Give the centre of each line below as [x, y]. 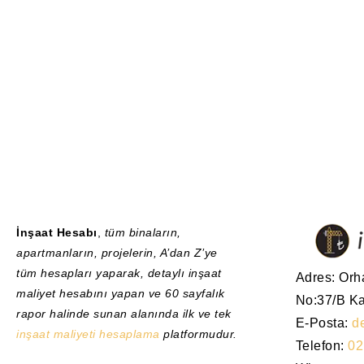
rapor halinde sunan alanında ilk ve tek [124, 314]
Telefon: [321, 346]
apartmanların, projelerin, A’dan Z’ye [117, 253]
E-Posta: [323, 323]
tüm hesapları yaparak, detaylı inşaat [119, 273]
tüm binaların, [143, 233]
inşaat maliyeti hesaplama [88, 334]
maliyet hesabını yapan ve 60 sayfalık [121, 294]
